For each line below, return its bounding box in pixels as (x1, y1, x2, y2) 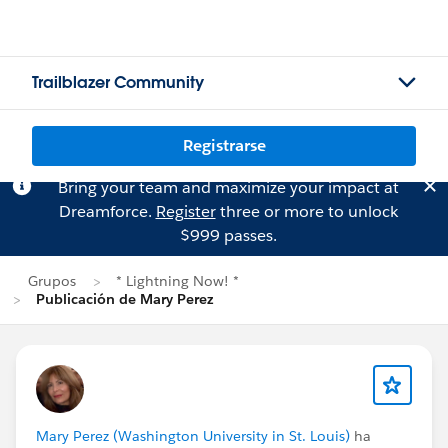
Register (155, 201, 216, 222)
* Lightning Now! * (116, 272, 239, 290)
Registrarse (182, 135, 266, 156)
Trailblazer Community (32, 72, 204, 93)
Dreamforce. (58, 201, 156, 222)
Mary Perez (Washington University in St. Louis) (36, 427, 350, 445)
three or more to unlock (215, 201, 398, 222)
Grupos (28, 272, 76, 290)
